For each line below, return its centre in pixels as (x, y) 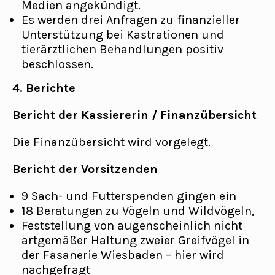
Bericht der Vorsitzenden (85, 169)
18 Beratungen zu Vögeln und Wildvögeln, (138, 211)
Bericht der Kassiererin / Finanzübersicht (134, 115)
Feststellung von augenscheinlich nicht (132, 226)
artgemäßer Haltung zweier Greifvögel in (135, 240)
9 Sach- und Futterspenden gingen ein (129, 196)
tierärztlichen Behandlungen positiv (122, 49)
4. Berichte (44, 88)
